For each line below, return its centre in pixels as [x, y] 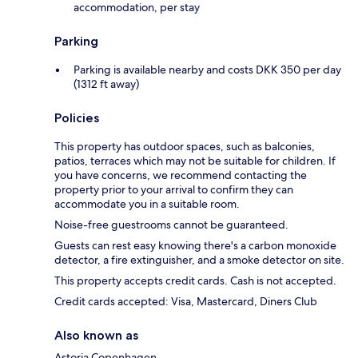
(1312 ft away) [106, 84]
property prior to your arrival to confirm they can [174, 190]
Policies [77, 118]
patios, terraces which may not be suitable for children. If [195, 161]
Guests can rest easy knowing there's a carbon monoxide [195, 246]
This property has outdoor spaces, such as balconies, [185, 147]
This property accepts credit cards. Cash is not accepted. [195, 281]
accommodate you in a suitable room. [147, 204]
